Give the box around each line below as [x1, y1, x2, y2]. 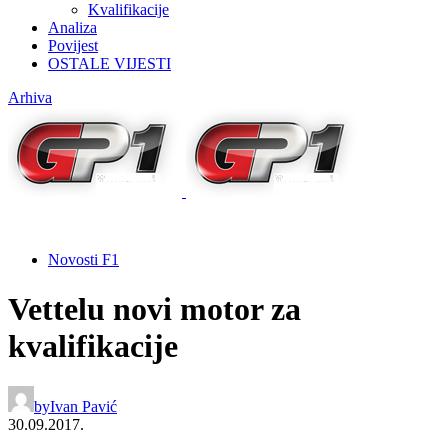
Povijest [48, 37, 98, 55]
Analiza [48, 19, 97, 37]
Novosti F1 [48, 251, 119, 269]
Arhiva [8, 89, 52, 107]
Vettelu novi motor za [8, 290, 301, 327]
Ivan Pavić [50, 398, 117, 416]
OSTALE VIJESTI [48, 55, 171, 73]
